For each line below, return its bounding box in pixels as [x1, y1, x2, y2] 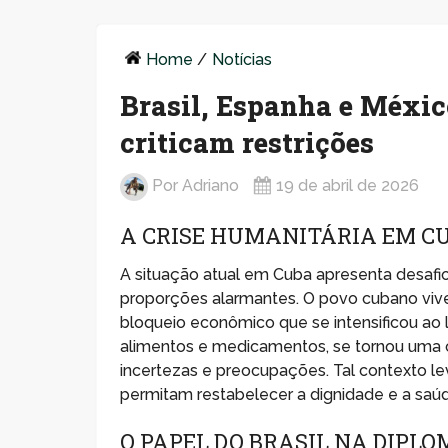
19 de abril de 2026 [276, 176, 420, 196]
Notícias [212, 49, 273, 69]
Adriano [182, 176, 240, 196]
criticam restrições [120, 124, 375, 160]
